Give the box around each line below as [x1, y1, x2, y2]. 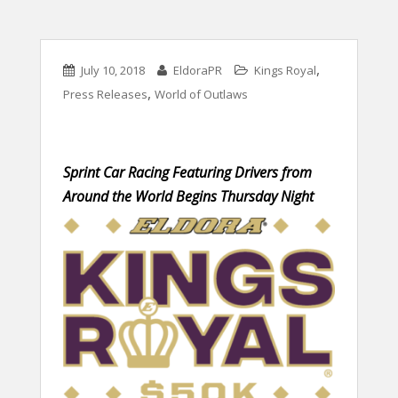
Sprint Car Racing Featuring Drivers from [63, 163, 312, 182]
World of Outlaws [155, 86, 248, 102]
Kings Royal [254, 62, 316, 78]
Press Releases [63, 86, 147, 102]
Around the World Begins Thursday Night [63, 187, 314, 206]
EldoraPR [173, 62, 222, 78]
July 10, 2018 [81, 62, 145, 78]
